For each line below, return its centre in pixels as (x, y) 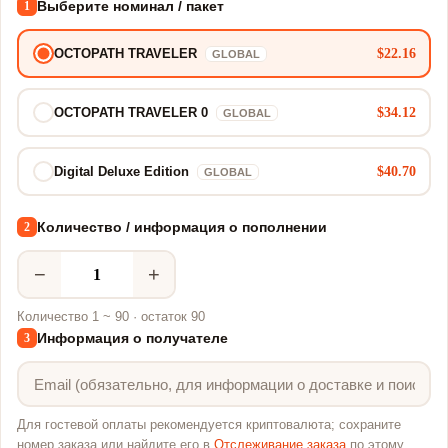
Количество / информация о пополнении (182, 227)
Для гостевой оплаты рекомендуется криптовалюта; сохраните (209, 425)
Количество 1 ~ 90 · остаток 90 (111, 317)
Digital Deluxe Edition (123, 171)
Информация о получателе (132, 338)
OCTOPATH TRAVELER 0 (132, 112)
